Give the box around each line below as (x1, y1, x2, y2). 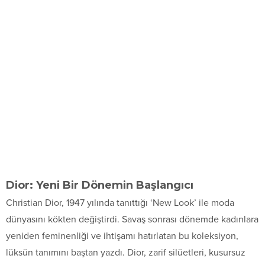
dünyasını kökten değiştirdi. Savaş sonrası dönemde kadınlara (6, 213, 258, 225)
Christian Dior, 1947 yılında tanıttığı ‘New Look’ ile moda (6, 196, 234, 209)
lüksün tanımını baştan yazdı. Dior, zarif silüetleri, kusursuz (6, 246, 245, 258)
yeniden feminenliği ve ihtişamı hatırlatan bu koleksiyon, (6, 230, 238, 242)
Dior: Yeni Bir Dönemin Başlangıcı (6, 178, 193, 192)
